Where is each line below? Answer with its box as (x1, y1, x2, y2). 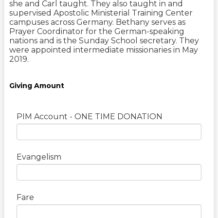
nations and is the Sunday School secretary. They (9, 36, 199, 46)
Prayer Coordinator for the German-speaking (9, 27, 184, 36)
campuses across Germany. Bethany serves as (9, 18, 185, 27)
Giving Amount (9, 81, 64, 91)
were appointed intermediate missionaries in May (9, 45, 198, 55)
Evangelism (16, 152, 61, 162)
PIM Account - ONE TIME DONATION (16, 112, 163, 122)
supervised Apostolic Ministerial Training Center (9, 8, 193, 18)
